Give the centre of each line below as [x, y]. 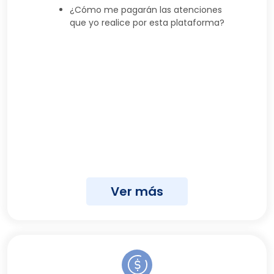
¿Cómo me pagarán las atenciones [146, 9]
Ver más [137, 191]
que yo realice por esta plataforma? [147, 22]
